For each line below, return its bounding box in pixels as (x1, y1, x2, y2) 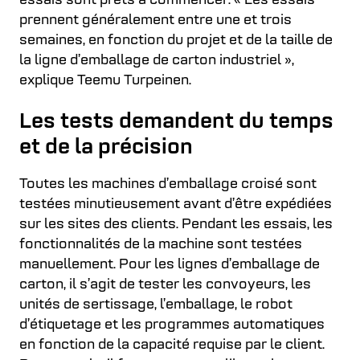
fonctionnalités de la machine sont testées (19, 236, 302, 252)
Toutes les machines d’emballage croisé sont (19, 176, 317, 192)
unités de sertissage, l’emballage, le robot (19, 297, 292, 313)
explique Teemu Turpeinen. (19, 72, 191, 88)
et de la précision (19, 137, 193, 159)
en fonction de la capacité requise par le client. (19, 337, 325, 353)
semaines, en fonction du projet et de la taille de (19, 32, 333, 48)
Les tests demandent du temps (19, 111, 333, 133)
